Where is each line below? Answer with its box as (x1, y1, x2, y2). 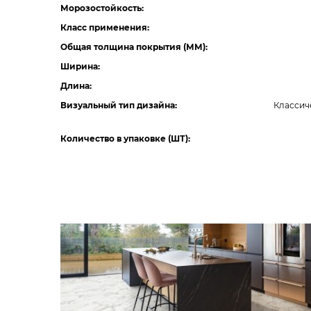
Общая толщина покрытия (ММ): (60, 42, 208, 52)
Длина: (60, 81, 92, 91)
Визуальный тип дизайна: (60, 100, 177, 110)
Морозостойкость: (60, 3, 144, 13)
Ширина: (60, 61, 100, 72)
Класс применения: (60, 22, 149, 33)
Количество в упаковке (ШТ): (60, 133, 190, 144)
